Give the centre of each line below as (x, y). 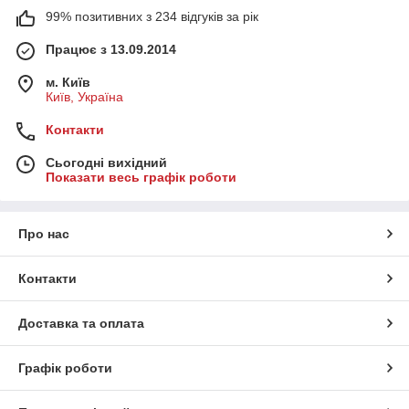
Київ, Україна (84, 96)
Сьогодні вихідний (106, 162)
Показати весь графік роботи (141, 177)
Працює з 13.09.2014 (111, 49)
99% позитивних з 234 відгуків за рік (152, 16)
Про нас (44, 233)
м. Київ (68, 82)
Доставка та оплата (81, 323)
